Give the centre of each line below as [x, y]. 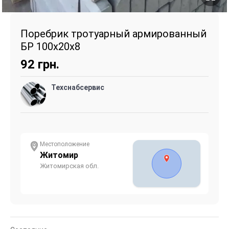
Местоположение [65, 144]
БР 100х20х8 [50, 46]
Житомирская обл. [69, 166]
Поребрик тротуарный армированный [113, 33]
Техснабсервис [78, 87]
